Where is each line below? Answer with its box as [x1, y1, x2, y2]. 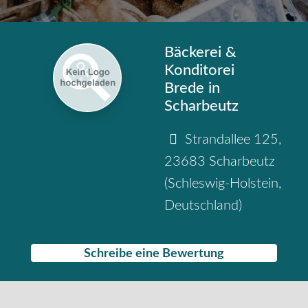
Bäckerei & [164, 45, 236, 60]
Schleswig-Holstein [168, 177, 278, 191]
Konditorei [164, 63, 234, 78]
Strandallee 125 [185, 133, 278, 147]
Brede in [164, 80, 220, 96]
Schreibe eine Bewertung [84, 247, 224, 259]
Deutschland [164, 199, 239, 213]
